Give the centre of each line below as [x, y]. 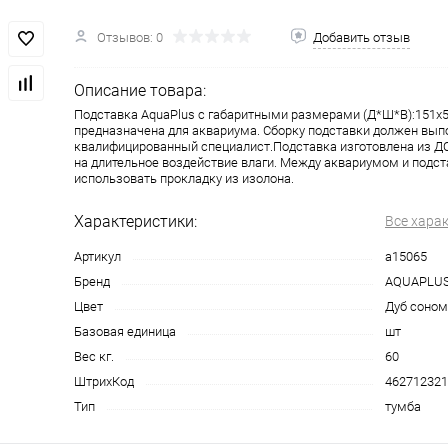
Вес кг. [94, 356]
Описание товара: [140, 90]
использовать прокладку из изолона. [184, 178]
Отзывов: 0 [130, 37]
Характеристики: [135, 221]
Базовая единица [125, 331]
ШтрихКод [104, 381]
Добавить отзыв [361, 37]
